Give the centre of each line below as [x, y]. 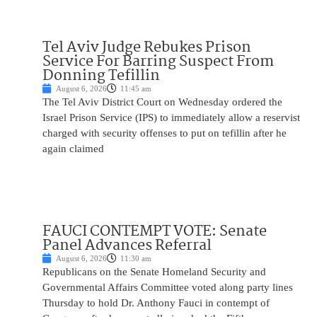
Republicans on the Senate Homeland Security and [154, 272]
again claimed [73, 149]
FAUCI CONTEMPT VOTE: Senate [155, 232]
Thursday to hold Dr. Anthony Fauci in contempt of [156, 303]
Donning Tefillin [101, 76]
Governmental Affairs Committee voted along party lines [168, 288]
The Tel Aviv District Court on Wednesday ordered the [162, 102]
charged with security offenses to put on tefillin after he [165, 133]
